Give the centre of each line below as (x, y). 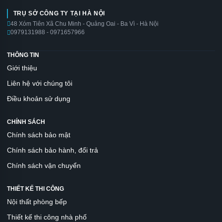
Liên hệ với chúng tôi (40, 83)
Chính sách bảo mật (39, 135)
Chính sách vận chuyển (44, 166)
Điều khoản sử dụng (39, 99)
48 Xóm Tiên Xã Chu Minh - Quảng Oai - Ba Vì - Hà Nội (84, 24)
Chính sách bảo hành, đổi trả (53, 150)
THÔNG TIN (23, 55)
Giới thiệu (22, 68)
